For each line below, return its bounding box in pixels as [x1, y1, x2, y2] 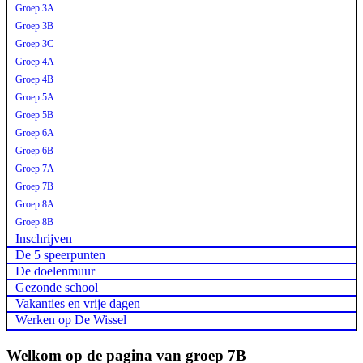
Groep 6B [15, 145, 53, 156]
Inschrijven [15, 232, 72, 246]
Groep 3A [15, 2, 54, 14]
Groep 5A [15, 92, 54, 103]
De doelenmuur [15, 264, 95, 278]
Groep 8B [15, 216, 53, 228]
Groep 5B [15, 109, 53, 121]
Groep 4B [15, 74, 53, 85]
